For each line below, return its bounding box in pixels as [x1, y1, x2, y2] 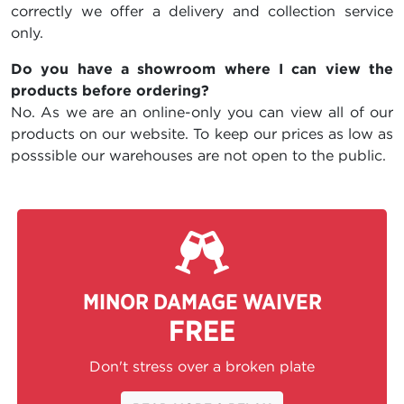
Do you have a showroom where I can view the [11, 60, 393, 78]
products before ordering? [11, 81, 209, 100]
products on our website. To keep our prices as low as [11, 124, 393, 143]
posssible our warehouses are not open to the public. [11, 146, 386, 165]
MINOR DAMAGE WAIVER [82, 288, 322, 316]
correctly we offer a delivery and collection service [11, 2, 393, 21]
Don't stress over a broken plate [89, 357, 315, 376]
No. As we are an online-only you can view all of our [11, 103, 393, 122]
